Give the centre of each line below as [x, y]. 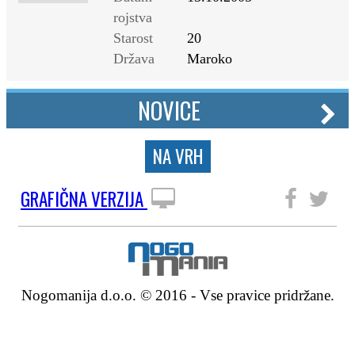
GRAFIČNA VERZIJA [84, 199]
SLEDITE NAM [231, 199]
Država [134, 59]
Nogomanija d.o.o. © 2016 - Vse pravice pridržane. [177, 295]
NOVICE [169, 110]
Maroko [210, 59]
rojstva [133, 17]
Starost [133, 38]
